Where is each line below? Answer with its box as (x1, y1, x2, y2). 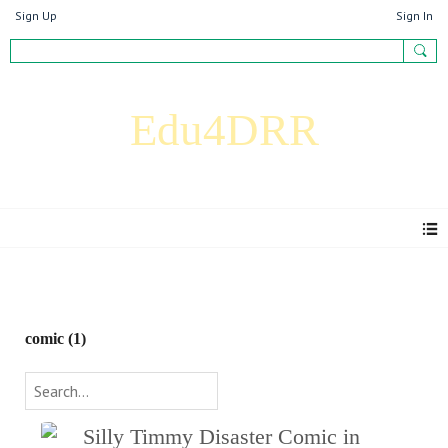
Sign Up (15, 8, 57, 23)
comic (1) (25, 330, 86, 347)
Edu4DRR (129, 105, 319, 155)
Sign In (396, 8, 433, 23)
